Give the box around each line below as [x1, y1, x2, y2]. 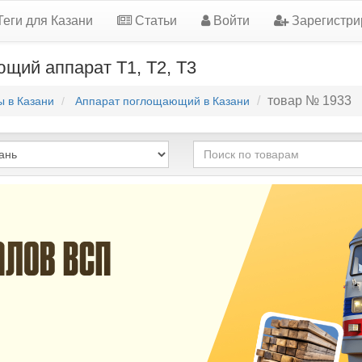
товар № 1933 [267, 94, 351, 107]
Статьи [132, 14, 177, 27]
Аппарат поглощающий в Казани [75, 95, 250, 107]
